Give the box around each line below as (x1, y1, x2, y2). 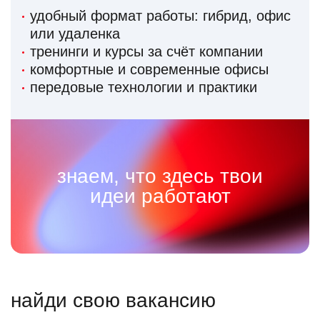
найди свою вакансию (11, 289, 216, 312)
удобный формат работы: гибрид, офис (30, 8, 291, 24)
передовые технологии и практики (30, 79, 257, 96)
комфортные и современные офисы (30, 61, 269, 78)
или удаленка (30, 26, 120, 42)
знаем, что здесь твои (57, 165, 263, 188)
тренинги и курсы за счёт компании (30, 44, 263, 60)
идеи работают (89, 185, 231, 208)
